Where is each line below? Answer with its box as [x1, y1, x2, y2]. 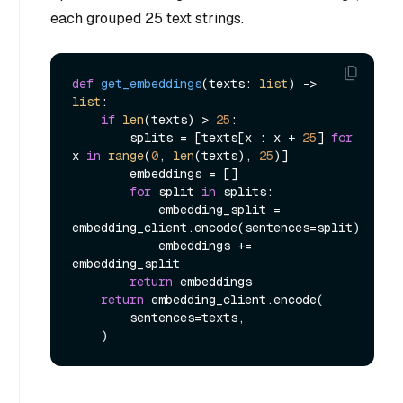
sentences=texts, [72, 309, 130, 327]
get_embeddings [101, 76, 201, 93]
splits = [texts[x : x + [130, 130, 302, 147]
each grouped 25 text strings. [50, 8, 244, 28]
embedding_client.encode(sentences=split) [72, 219, 360, 237]
